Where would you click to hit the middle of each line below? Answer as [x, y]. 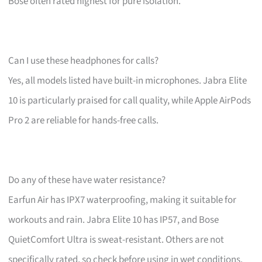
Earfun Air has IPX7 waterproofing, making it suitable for [123, 200]
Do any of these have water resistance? [87, 180]
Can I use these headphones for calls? [84, 61]
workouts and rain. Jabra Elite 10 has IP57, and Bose [114, 220]
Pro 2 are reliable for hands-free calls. [84, 120]
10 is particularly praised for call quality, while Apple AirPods [130, 100]
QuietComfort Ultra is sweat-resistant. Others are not [116, 239]
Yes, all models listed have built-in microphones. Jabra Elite [128, 80]
